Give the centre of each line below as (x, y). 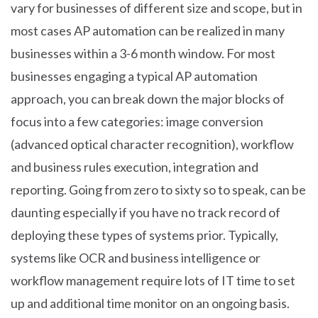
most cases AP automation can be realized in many (148, 31)
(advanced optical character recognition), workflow (152, 144)
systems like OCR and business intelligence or (136, 258)
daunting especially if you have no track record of (146, 212)
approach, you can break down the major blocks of (148, 99)
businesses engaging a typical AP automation (134, 76)
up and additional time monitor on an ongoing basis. (150, 303)
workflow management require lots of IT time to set (153, 280)
